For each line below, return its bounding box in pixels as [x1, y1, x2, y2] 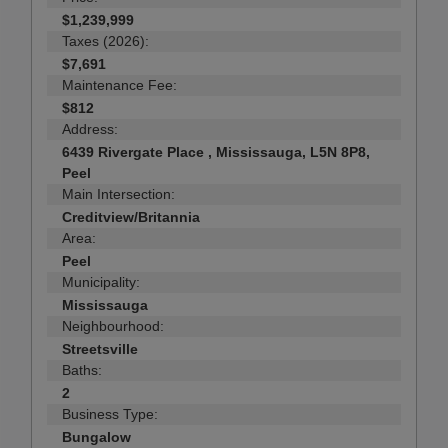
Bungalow [62, 429, 131, 446]
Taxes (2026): [62, 33, 149, 50]
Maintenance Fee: [62, 77, 177, 94]
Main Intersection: [62, 186, 175, 203]
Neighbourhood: [62, 318, 164, 335]
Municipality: [62, 274, 140, 291]
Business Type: [62, 406, 158, 423]
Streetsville [62, 341, 138, 358]
